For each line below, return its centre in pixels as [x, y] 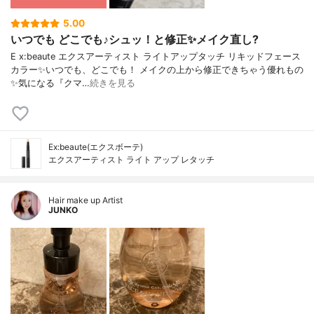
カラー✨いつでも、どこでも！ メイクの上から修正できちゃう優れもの [157, 69]
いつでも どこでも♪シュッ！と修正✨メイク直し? [135, 39]
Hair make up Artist [86, 200]
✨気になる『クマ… [50, 83]
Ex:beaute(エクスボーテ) [96, 146]
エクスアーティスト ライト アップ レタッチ [131, 159]
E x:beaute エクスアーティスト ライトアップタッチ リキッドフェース [156, 56]
